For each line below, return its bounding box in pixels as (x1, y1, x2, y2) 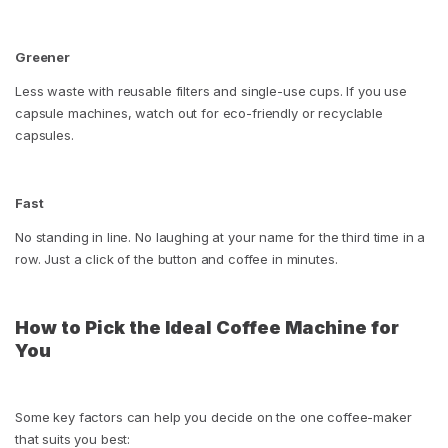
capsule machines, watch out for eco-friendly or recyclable (15, 105, 383, 122)
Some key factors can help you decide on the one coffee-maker (15, 409, 412, 426)
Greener (15, 49, 71, 66)
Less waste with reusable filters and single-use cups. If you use (15, 83, 408, 100)
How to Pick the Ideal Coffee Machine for (15, 317, 399, 339)
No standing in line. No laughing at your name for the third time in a (15, 229, 426, 246)
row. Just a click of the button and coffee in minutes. (15, 251, 338, 268)
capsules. (15, 127, 74, 144)
